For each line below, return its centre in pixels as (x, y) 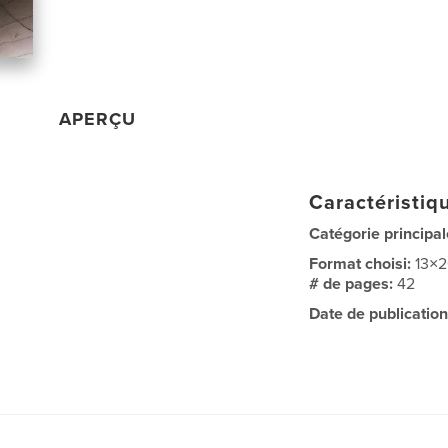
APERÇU (98, 118)
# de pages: (353, 283)
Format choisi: (362, 263)
